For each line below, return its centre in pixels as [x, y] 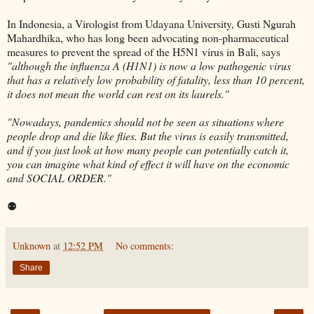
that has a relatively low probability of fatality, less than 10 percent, [156, 80]
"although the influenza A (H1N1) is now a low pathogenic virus [149, 66]
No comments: [145, 246]
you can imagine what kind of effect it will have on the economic [148, 164]
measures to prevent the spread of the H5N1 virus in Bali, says [144, 52]
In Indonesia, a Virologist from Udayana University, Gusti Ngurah [151, 24]
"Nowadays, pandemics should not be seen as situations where [145, 122]
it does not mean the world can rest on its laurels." [118, 94]
